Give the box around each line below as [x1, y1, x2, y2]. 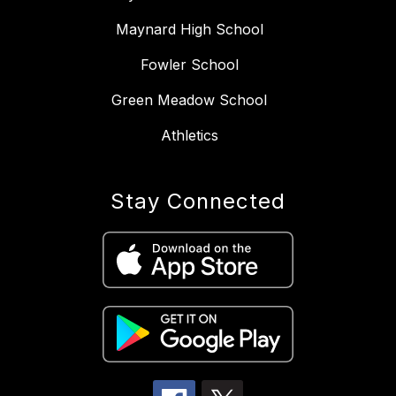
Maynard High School [115, 20, 263, 39]
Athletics [160, 126, 218, 145]
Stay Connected [110, 188, 286, 215]
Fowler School [140, 56, 239, 74]
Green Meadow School [111, 91, 267, 110]
